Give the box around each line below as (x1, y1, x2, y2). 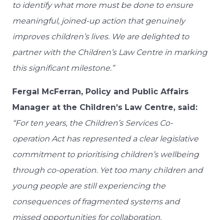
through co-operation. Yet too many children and (12, 165, 203, 175)
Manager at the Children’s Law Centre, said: (12, 103, 197, 112)
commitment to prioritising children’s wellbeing (12, 150, 199, 160)
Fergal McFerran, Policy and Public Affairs (12, 87, 189, 97)
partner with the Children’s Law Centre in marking (12, 48, 207, 57)
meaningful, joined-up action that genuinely (12, 16, 185, 26)
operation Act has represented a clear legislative (12, 134, 198, 144)
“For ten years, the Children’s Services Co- (12, 118, 173, 128)
